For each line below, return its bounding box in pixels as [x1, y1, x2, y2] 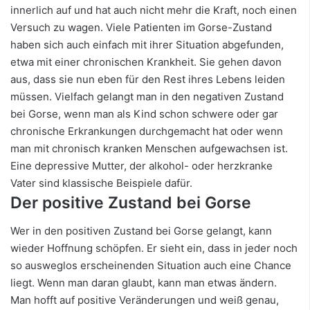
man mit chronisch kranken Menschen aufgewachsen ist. [10, 142, 288, 156]
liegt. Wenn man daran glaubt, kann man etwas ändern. [10, 275, 277, 289]
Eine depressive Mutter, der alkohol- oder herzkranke [10, 159, 273, 173]
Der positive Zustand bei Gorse [10, 193, 251, 213]
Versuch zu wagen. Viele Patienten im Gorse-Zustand [10, 21, 272, 35]
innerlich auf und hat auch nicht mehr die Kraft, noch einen [10, 3, 297, 17]
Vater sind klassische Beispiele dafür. [10, 176, 198, 190]
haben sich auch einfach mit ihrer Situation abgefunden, [10, 38, 284, 52]
